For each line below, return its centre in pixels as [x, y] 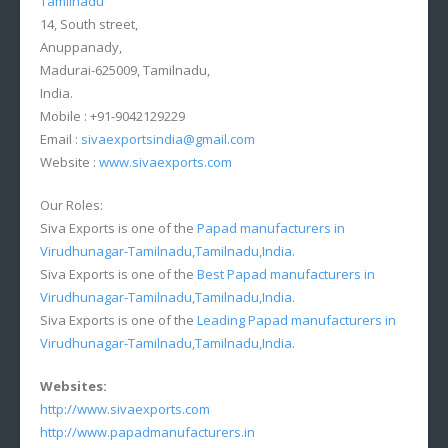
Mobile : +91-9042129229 [112, 115]
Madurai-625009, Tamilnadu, [125, 69]
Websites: [73, 385]
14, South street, [89, 23]
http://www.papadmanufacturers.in [147, 431]
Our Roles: [71, 204]
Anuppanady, [81, 46]
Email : [60, 138]
